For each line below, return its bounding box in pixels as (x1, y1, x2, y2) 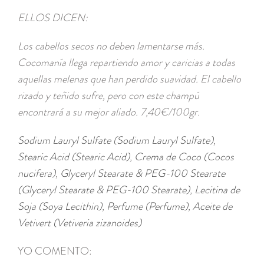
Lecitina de (194, 182, 240, 198)
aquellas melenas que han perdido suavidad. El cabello (18, 71, 241, 87)
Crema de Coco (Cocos (134, 149, 234, 165)
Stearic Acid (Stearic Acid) (18, 149, 130, 165)
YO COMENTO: (18, 243, 92, 259)
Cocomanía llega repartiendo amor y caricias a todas (18, 55, 235, 71)
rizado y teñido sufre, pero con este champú (18, 88, 199, 104)
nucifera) (18, 166, 55, 181)
